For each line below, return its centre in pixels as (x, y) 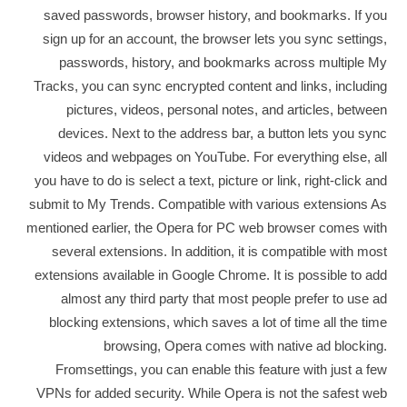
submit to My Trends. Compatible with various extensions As (208, 204)
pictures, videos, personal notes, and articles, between (226, 109)
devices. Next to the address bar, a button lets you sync (222, 133)
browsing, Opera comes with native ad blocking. (245, 346)
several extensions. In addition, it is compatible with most (219, 251)
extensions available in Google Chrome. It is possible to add (210, 275)
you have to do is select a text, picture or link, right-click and (210, 180)
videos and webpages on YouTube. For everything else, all (215, 157)
